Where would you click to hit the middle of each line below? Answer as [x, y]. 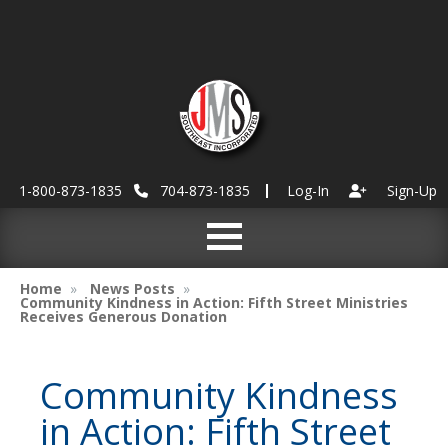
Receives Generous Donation [123, 316]
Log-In [308, 190]
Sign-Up [412, 190]
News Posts [132, 288]
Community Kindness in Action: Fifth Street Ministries [214, 302]
